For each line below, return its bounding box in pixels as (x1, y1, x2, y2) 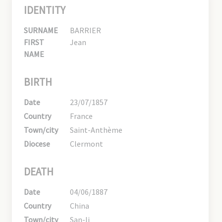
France (70, 111, 93, 121)
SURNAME (24, 25, 58, 35)
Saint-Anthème (70, 124, 123, 135)
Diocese (24, 138, 50, 149)
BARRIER (70, 25, 102, 35)
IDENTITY (24, 3, 65, 17)
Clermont (70, 138, 104, 149)
